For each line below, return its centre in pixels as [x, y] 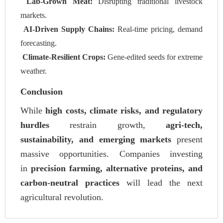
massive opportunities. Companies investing [111, 154]
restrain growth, [108, 125]
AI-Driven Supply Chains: [69, 29]
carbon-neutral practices [70, 183]
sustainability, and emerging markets [96, 140]
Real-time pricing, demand [159, 29]
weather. [34, 71]
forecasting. [39, 43]
